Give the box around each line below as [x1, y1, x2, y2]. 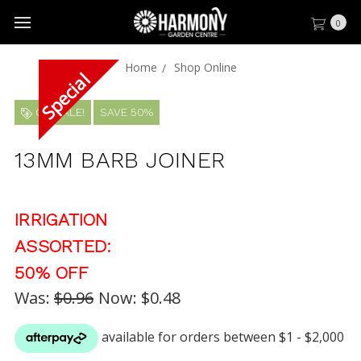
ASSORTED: [15, 236, 112, 256]
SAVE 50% [100, 106, 153, 118]
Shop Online [173, 60, 237, 75]
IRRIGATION [15, 210, 108, 230]
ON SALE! [32, 106, 85, 118]
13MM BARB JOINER [15, 147, 225, 173]
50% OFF [15, 263, 88, 283]
